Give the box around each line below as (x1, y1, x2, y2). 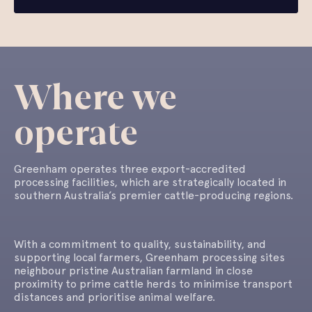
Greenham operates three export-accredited (14, 162, 246, 176)
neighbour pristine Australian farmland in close (14, 264, 253, 278)
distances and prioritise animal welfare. (14, 290, 215, 304)
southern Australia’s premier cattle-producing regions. (14, 189, 296, 203)
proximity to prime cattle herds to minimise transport (14, 277, 292, 291)
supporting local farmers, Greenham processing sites (14, 251, 285, 265)
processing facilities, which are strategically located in (14, 175, 286, 189)
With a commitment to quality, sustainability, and (14, 237, 266, 251)
